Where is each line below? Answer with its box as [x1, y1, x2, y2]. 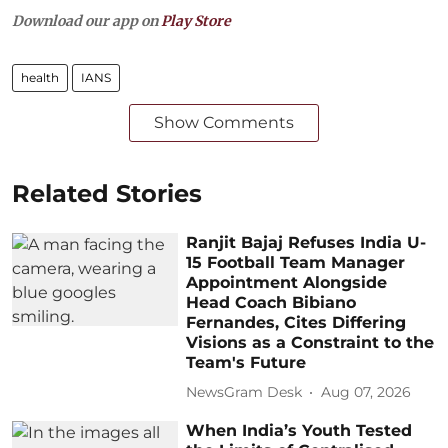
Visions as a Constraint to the [186, 332, 435, 352]
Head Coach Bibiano [186, 292, 357, 312]
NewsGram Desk [186, 383, 303, 401]
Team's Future [186, 352, 307, 372]
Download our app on [12, 11, 161, 30]
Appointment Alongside [186, 272, 388, 292]
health [21, 69, 59, 85]
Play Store [161, 11, 231, 30]
